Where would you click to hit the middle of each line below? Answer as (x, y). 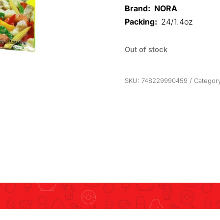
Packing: (143, 22)
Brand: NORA (151, 9)
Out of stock (146, 49)
